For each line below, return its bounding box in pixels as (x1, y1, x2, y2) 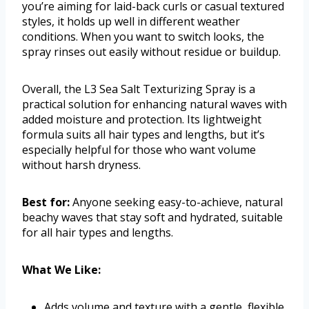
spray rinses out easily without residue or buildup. (22, 44, 281, 60)
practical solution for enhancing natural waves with (22, 97, 287, 112)
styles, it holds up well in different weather (22, 14, 240, 30)
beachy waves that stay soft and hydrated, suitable (22, 210, 283, 226)
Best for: (22, 195, 70, 210)
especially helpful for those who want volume (22, 142, 256, 158)
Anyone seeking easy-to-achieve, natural (70, 195, 283, 210)
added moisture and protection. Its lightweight (22, 112, 261, 128)
